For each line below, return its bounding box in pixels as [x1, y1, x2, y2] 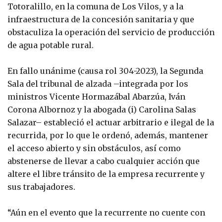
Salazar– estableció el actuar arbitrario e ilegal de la [7, 117, 214, 127]
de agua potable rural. [7, 40, 94, 50]
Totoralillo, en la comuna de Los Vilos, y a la [7, 1, 183, 11]
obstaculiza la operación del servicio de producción [7, 27, 215, 37]
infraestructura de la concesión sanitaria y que [7, 14, 194, 24]
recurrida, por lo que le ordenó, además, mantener [7, 130, 208, 140]
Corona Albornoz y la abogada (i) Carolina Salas [7, 104, 196, 114]
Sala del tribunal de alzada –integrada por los [7, 78, 188, 89]
